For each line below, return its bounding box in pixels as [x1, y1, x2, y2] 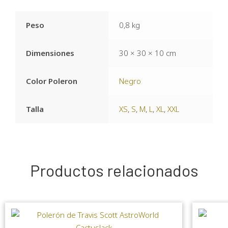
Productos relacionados [30, 160, 198, 180]
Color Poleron [26, 75, 78, 86]
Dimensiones [26, 47, 75, 58]
